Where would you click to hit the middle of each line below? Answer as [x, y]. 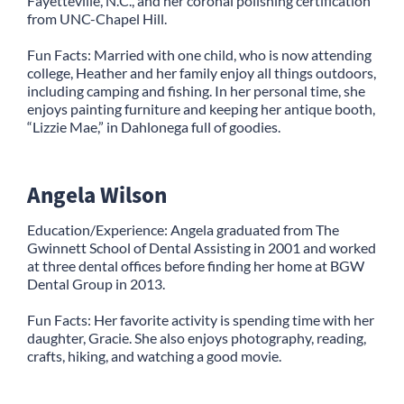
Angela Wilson [97, 194]
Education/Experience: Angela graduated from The [183, 229]
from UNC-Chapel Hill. [97, 18]
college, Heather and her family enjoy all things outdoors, [202, 72]
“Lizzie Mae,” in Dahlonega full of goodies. [154, 126]
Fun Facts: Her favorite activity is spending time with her [201, 319]
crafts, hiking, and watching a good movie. [154, 355]
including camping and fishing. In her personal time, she [196, 90]
